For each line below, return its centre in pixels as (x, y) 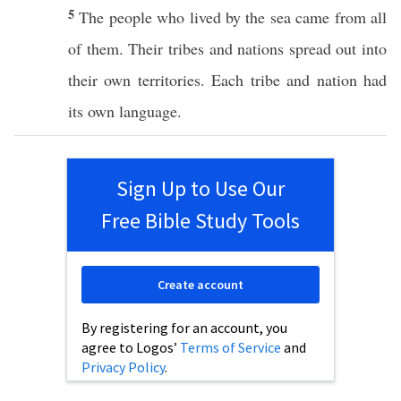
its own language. (125, 111)
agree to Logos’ (131, 347)
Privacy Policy (123, 367)
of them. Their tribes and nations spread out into (227, 48)
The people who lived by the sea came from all (233, 17)
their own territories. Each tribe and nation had (227, 80)
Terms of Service (230, 347)
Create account (200, 285)
